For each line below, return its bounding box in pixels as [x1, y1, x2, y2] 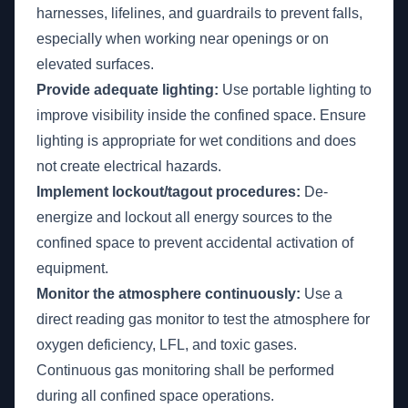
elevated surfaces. [36, 56, 154, 72]
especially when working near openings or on [36, 31, 329, 46]
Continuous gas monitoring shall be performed [36, 362, 334, 378]
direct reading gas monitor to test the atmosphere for [36, 311, 370, 327]
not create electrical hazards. [36, 158, 221, 174]
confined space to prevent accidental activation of [36, 235, 353, 250]
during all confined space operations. [36, 388, 274, 403]
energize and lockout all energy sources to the [36, 209, 332, 225]
